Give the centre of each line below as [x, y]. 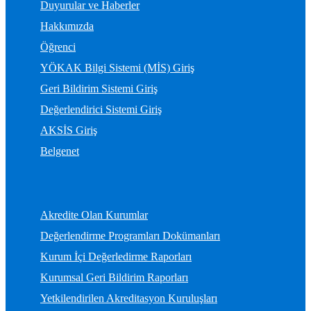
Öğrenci [58, 47]
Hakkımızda [67, 26]
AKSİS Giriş [69, 131]
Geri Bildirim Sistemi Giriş [99, 89]
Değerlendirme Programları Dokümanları [130, 236]
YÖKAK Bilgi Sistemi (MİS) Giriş [117, 68]
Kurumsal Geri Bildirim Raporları [114, 278]
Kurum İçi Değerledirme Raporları [116, 257]
